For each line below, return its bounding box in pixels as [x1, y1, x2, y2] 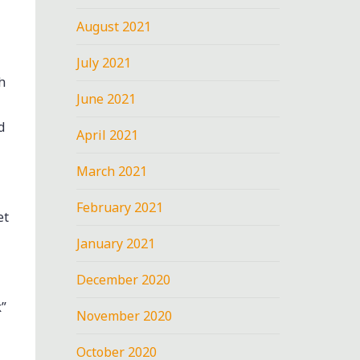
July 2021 [76, 53, 132, 72]
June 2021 [76, 89, 137, 108]
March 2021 [76, 162, 148, 180]
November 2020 [76, 306, 173, 325]
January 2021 [76, 234, 156, 252]
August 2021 [76, 17, 152, 35]
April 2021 [76, 125, 139, 144]
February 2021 [76, 198, 164, 216]
